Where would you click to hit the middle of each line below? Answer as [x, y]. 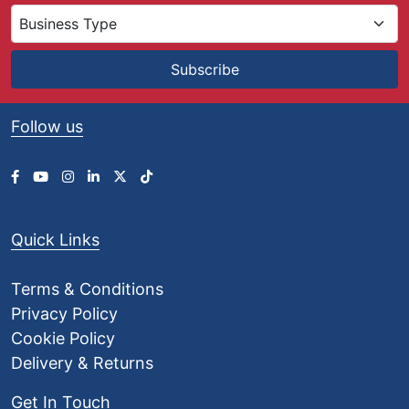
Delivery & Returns [82, 363]
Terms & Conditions [87, 289]
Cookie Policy [63, 339]
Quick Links [55, 240]
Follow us [47, 127]
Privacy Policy [64, 314]
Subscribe [204, 70]
